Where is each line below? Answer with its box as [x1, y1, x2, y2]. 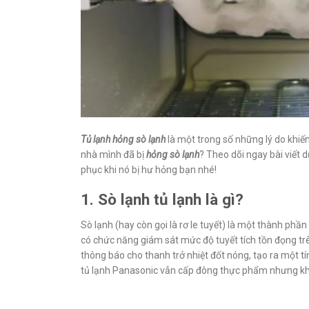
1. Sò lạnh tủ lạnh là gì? [81, 190, 243, 209]
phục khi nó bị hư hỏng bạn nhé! [81, 164, 217, 176]
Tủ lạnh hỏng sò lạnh [81, 134, 166, 146]
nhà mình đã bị [81, 149, 146, 161]
